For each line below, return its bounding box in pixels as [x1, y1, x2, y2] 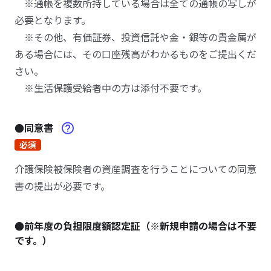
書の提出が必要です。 [15, 178, 110, 193]
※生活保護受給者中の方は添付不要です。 [15, 80, 207, 95]
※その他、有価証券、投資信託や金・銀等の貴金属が [15, 30, 256, 44]
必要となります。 [15, 13, 91, 27]
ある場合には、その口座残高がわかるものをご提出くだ [15, 47, 256, 61]
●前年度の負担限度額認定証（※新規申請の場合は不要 [15, 218, 256, 233]
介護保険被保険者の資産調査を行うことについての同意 [15, 162, 256, 176]
